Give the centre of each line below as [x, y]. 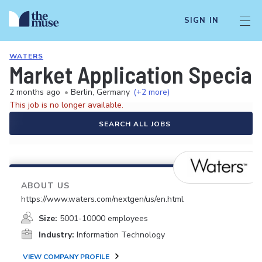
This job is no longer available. [66, 105]
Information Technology [121, 235]
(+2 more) [151, 92]
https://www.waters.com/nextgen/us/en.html [102, 199]
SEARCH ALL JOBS [135, 124]
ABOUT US [45, 186]
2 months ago [35, 92]
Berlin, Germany [100, 92]
